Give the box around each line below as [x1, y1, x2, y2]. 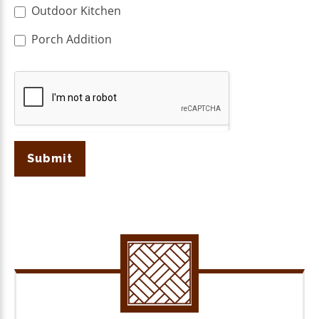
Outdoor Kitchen [28, 3, 121, 19]
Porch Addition [28, 31, 112, 48]
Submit [27, 152, 73, 166]
